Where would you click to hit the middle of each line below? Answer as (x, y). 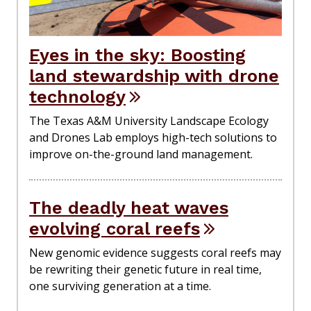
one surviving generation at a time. (120, 286)
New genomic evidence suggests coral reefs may (155, 252)
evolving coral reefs (115, 228)
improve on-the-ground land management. (141, 154)
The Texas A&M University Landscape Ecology (149, 120)
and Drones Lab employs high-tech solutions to (153, 137)
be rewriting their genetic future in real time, (145, 269)
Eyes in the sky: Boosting (137, 54)
